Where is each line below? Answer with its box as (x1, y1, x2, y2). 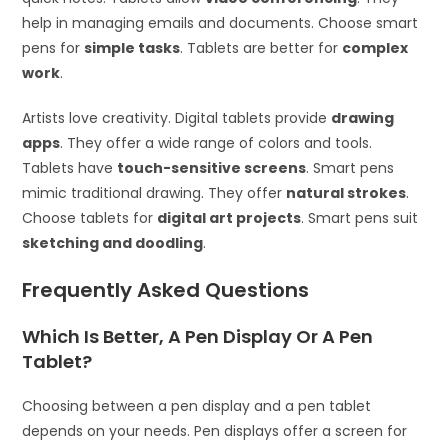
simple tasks (84, 38, 181, 59)
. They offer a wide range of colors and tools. (60, 133, 373, 154)
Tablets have (22, 158, 118, 179)
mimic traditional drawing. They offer (22, 183, 287, 204)
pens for (22, 38, 85, 59)
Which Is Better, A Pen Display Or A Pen (22, 324, 374, 350)
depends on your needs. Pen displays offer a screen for (22, 421, 408, 442)
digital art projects (157, 208, 302, 229)
